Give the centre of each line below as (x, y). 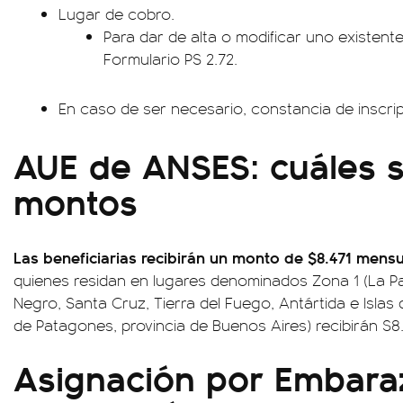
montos (76, 200)
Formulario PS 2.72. (170, 58)
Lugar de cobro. (116, 13)
